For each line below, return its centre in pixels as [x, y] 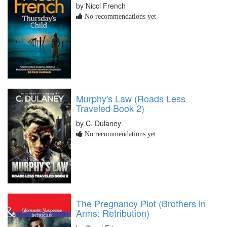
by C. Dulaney [99, 123]
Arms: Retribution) [113, 213]
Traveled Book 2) [110, 108]
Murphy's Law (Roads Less [131, 98]
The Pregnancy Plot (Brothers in [141, 203]
